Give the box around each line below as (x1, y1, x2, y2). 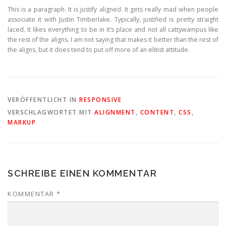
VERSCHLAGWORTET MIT (8, 108, 94, 117)
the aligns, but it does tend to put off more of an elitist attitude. (8, 45, 190, 54)
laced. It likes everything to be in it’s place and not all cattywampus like (8, 25, 218, 34)
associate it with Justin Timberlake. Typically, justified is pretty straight (8, 15, 218, 24)
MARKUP (8, 118, 36, 127)
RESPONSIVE (79, 95, 122, 104)
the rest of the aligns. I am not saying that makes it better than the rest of (8, 35, 218, 44)
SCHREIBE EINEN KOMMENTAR (8, 168, 157, 179)
